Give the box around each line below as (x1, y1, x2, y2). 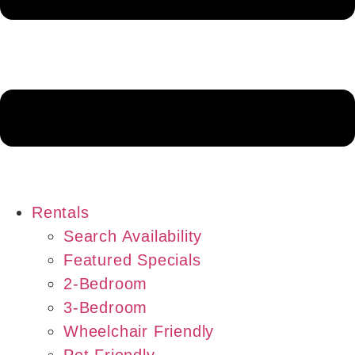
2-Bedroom (63, 275, 148, 293)
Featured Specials (63, 251, 201, 269)
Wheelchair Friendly (63, 323, 215, 341)
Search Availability (63, 227, 203, 246)
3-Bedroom (63, 299, 148, 317)
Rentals (32, 204, 90, 222)
